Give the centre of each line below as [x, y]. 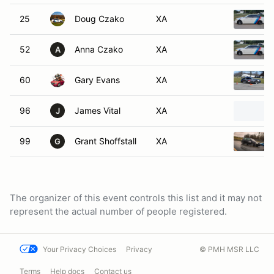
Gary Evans [97, 80]
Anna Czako [99, 49]
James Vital [98, 110]
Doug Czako [99, 19]
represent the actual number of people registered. [118, 211]
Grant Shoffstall [106, 141]
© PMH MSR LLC [229, 249]
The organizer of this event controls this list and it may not [136, 198]
